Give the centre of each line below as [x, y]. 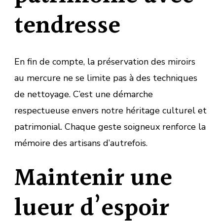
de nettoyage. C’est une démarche [84, 94]
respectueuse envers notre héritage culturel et [110, 110]
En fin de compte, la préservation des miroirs [105, 61]
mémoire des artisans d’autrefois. [81, 143]
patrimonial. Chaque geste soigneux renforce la [110, 127]
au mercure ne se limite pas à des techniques [106, 78]
